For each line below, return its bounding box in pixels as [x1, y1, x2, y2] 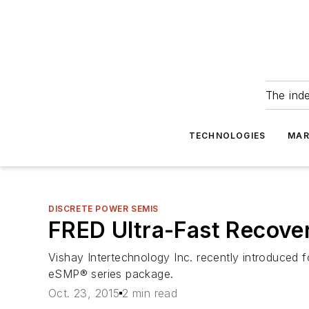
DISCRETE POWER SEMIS [48, 203, 159, 214]
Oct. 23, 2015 [48, 286, 120, 301]
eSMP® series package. [48, 267, 174, 281]
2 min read [122, 286, 178, 301]
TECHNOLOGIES [188, 130, 266, 141]
